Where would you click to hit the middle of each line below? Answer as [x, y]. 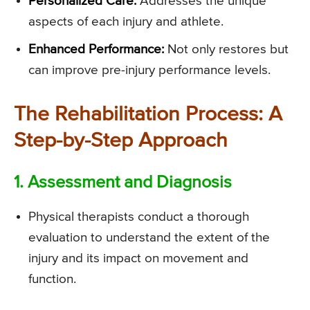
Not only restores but [226, 50]
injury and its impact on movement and [138, 259]
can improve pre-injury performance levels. [149, 71]
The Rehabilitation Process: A [148, 115]
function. [52, 280]
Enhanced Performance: [96, 50]
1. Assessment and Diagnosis [123, 183]
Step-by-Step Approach [121, 142]
